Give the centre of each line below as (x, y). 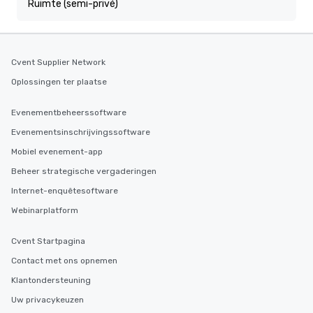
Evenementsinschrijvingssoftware (81, 132)
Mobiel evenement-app (57, 152)
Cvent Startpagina (48, 241)
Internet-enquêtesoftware (65, 191)
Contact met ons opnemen (64, 261)
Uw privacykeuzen (48, 300)
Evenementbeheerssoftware (69, 112)
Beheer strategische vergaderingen (84, 171)
